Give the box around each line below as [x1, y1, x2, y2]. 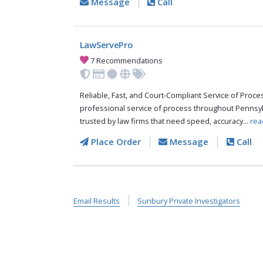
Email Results [73, 195, 120, 207]
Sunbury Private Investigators [137, 195, 240, 207]
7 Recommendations [89, 55, 163, 66]
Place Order [88, 136, 141, 148]
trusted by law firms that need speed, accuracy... [79, 116, 250, 127]
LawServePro [79, 39, 133, 51]
